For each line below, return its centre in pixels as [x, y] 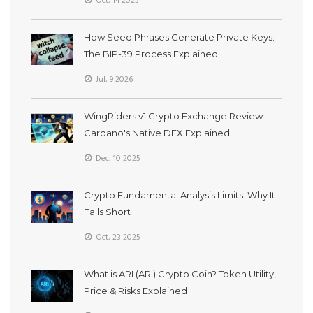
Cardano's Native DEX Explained [157, 132]
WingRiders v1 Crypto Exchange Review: [174, 116]
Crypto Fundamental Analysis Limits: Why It [180, 195]
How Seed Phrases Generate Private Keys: [179, 37]
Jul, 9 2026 [113, 79]
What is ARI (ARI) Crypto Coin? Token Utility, [180, 274]
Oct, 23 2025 [117, 237]
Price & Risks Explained [136, 290]
